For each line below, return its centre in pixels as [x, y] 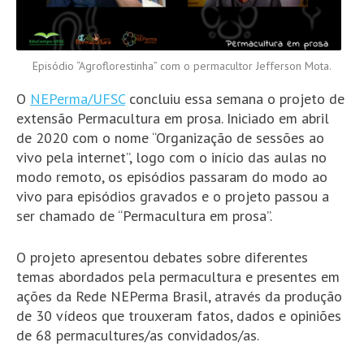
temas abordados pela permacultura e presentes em [178, 277]
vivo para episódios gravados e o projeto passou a [173, 197]
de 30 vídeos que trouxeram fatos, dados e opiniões [179, 316]
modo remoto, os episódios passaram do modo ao [172, 177]
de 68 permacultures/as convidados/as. [138, 336]
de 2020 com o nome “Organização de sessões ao [170, 138]
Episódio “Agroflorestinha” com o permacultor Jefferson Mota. [182, 66]
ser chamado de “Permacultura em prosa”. [144, 216]
